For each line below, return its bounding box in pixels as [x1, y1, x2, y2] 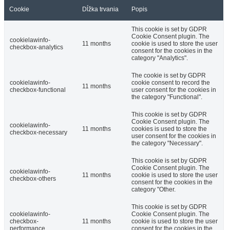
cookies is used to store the [131, 125, 207, 132]
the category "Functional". [131, 93, 202, 101]
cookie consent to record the [131, 79, 210, 86]
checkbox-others [10, 175, 56, 182]
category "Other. [131, 185, 176, 193]
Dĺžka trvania [82, 5, 119, 13]
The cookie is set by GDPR [131, 71, 206, 79]
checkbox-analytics [10, 43, 63, 51]
